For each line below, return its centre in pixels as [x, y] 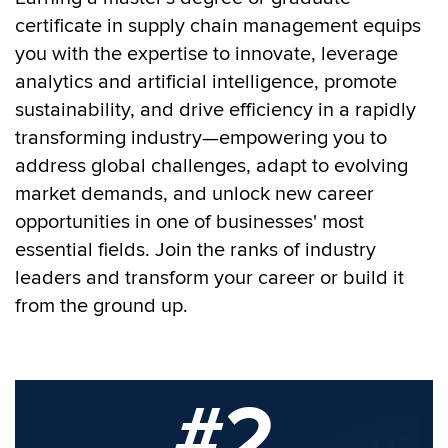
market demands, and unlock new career [194, 194]
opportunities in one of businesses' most [189, 222]
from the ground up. [101, 306]
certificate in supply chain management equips [218, 26]
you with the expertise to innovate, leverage [206, 54]
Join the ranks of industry [265, 250]
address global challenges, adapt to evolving [211, 166]
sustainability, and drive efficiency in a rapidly [215, 110]
